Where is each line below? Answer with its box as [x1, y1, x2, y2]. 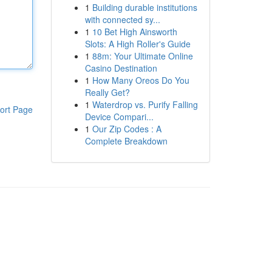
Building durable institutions [92, 1, 197, 13]
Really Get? [84, 86, 130, 98]
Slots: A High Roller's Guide [84, 38, 191, 50]
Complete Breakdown [84, 135, 168, 147]
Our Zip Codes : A [92, 123, 161, 135]
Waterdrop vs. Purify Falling [92, 98, 198, 110]
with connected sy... [84, 13, 160, 25]
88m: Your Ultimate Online [92, 50, 193, 62]
